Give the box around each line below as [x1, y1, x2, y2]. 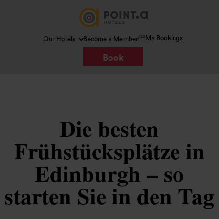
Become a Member [83, 36, 139, 42]
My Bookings [145, 34, 183, 41]
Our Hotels [44, 36, 76, 42]
